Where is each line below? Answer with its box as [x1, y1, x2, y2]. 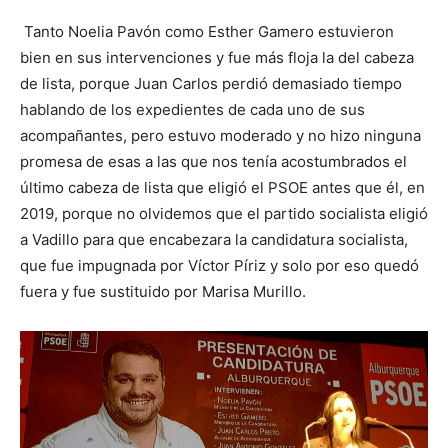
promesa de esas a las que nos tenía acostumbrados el [20, 151, 407, 171]
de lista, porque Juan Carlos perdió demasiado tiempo [20, 73, 402, 93]
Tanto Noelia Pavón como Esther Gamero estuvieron [20, 21, 394, 41]
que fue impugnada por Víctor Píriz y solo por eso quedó [20, 255, 419, 275]
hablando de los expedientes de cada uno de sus [20, 99, 365, 119]
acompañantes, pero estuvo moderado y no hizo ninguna [20, 125, 421, 145]
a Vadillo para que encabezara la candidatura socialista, [20, 229, 408, 249]
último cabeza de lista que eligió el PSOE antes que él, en [20, 177, 425, 197]
